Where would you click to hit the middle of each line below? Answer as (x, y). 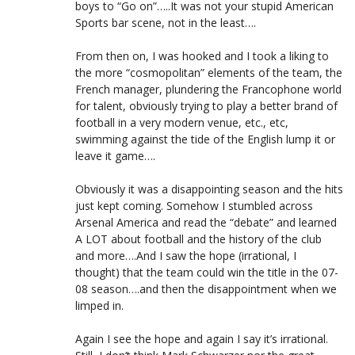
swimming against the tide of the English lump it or (205, 139)
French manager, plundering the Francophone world (208, 89)
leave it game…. (115, 155)
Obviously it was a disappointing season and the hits (209, 189)
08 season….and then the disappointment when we (206, 288)
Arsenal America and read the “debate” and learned (206, 222)
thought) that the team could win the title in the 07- (207, 272)
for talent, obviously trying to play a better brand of (206, 105)
